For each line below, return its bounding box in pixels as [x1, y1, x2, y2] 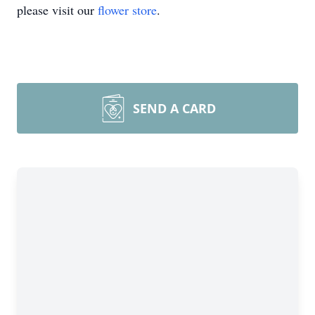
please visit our [17, 1, 98, 18]
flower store [98, 1, 157, 18]
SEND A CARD [133, 100, 216, 117]
